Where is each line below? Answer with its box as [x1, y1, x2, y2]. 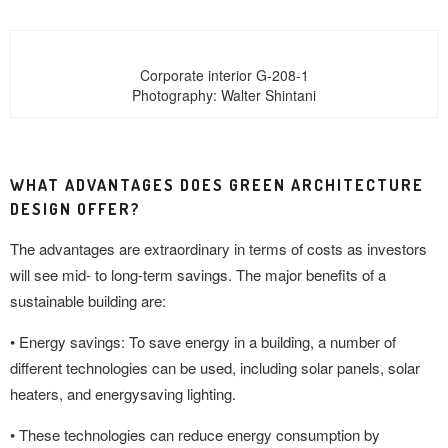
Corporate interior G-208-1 [139, 65, 309, 85]
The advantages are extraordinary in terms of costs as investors [10, 238, 427, 259]
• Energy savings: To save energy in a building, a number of [10, 331, 396, 352]
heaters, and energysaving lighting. [10, 383, 236, 404]
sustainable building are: [10, 290, 166, 311]
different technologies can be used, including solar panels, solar [10, 357, 420, 378]
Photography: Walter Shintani [132, 85, 316, 105]
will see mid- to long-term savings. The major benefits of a [10, 264, 386, 285]
